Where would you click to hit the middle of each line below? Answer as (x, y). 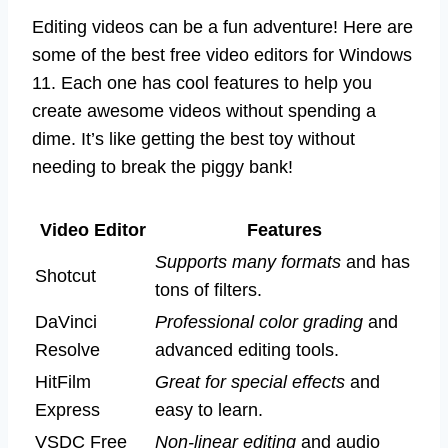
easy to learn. (209, 410)
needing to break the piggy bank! (162, 167)
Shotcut (65, 276)
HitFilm (63, 382)
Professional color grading (259, 322)
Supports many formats (248, 262)
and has (375, 262)
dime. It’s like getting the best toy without (193, 139)
